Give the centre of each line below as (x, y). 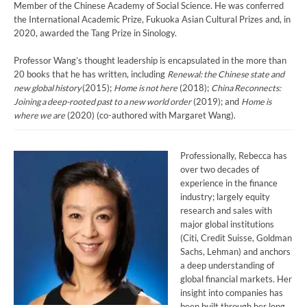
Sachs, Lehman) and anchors (235, 252)
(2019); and (216, 102)
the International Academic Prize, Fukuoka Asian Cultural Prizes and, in (152, 20)
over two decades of (219, 170)
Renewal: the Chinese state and (226, 74)
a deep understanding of (227, 266)
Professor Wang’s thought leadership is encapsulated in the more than (150, 61)
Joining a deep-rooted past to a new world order (102, 102)
